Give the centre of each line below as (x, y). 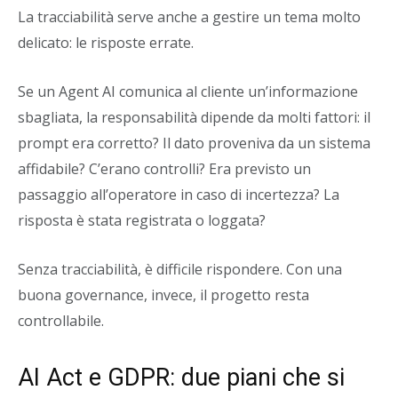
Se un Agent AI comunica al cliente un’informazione (188, 92)
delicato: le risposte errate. (106, 43)
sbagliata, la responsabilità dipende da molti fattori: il (194, 117)
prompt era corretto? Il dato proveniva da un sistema (194, 143)
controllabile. (61, 321)
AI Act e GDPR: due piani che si (181, 378)
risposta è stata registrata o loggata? (142, 220)
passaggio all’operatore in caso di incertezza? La (179, 195)
